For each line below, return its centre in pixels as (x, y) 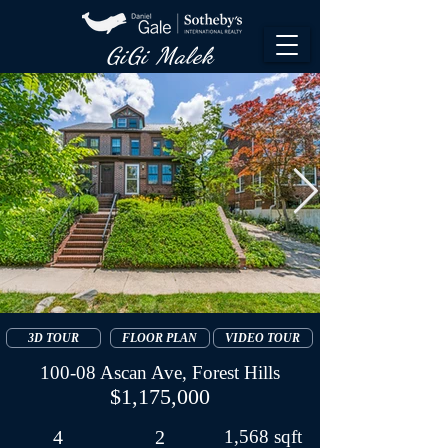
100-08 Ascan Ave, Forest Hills (160, 372)
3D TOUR (53, 337)
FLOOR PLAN (159, 337)
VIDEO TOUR (262, 337)
